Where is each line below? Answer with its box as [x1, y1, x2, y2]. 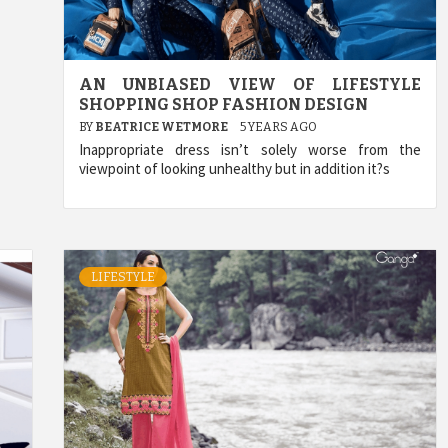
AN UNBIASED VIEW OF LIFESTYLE [79, 74, 421, 94]
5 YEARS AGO [240, 119, 317, 134]
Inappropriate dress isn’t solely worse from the [79, 139, 421, 159]
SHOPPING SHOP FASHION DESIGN [79, 94, 368, 114]
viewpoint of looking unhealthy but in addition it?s [79, 158, 390, 178]
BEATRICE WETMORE [95, 119, 230, 134]
